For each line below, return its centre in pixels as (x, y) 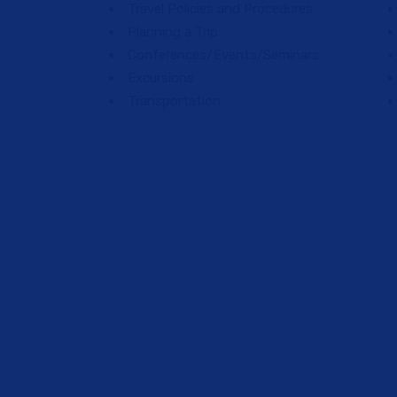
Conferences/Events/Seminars (223, 55)
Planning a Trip (173, 32)
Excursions (161, 78)
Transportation (174, 101)
